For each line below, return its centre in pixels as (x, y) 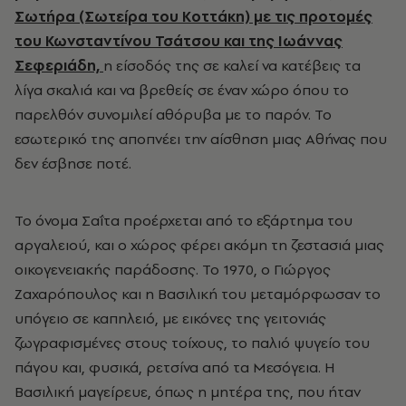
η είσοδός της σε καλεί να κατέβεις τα (232, 65)
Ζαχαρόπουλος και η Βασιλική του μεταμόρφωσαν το (198, 293)
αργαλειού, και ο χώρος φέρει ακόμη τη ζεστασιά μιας (199, 244)
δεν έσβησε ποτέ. (73, 163)
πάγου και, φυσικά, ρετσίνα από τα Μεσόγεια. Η (175, 367)
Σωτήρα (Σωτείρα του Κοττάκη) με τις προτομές (193, 16)
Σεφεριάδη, (59, 65)
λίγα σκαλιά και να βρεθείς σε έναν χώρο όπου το (182, 89)
